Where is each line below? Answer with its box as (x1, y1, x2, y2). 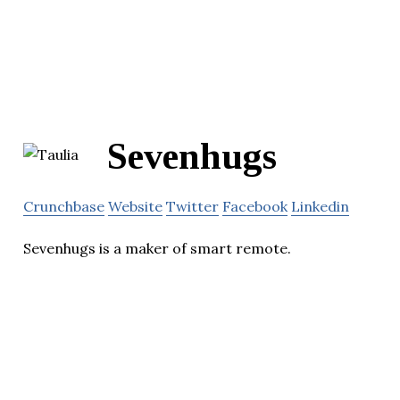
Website (108, 197, 162, 216)
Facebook (222, 197, 287, 216)
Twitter (166, 197, 219, 216)
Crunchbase (23, 197, 104, 216)
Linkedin (291, 197, 349, 216)
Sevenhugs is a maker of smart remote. (23, 239, 291, 258)
